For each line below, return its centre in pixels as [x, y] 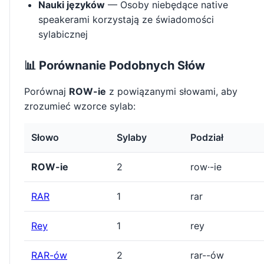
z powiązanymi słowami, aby [172, 92]
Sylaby [132, 138]
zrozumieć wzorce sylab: [80, 106]
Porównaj [47, 92]
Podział [207, 138]
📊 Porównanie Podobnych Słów [115, 66]
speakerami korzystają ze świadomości [126, 20]
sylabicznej [63, 34]
